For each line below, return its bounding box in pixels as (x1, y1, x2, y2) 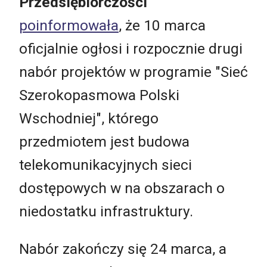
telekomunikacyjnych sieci (19, 156, 192, 173)
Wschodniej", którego (19, 109, 159, 127)
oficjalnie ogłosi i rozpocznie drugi (19, 39, 243, 57)
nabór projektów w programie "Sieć (19, 63, 248, 80)
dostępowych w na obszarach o (19, 179, 225, 197)
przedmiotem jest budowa (19, 132, 190, 150)
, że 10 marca (119, 16, 206, 34)
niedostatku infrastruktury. (19, 202, 193, 220)
